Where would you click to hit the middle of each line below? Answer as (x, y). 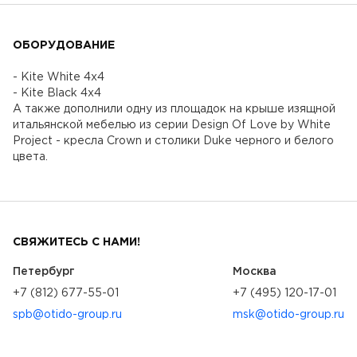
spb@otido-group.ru (67, 314)
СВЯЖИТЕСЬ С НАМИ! (76, 242)
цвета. (30, 157)
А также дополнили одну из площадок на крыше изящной (174, 109)
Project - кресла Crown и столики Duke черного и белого (173, 141)
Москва (255, 271)
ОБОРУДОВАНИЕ (64, 45)
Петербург (44, 271)
